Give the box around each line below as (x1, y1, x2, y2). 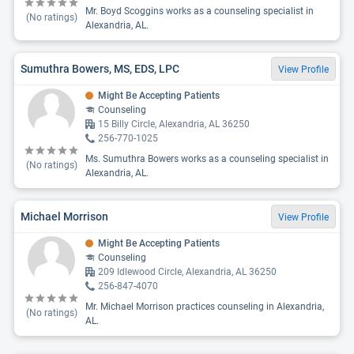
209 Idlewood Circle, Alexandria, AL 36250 (98, 266, 277, 277)
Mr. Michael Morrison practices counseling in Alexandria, (85, 301, 324, 312)
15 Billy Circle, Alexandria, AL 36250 (98, 119, 250, 130)
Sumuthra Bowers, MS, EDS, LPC (21, 62, 179, 75)
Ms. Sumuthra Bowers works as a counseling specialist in (85, 153, 329, 164)
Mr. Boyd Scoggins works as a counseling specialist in (85, 6, 314, 17)
